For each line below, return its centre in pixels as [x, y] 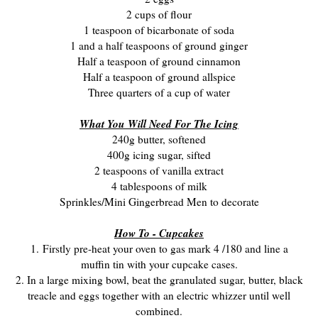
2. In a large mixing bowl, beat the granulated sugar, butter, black [159, 279]
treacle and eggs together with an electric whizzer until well [159, 295]
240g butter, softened [159, 139]
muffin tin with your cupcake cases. [159, 264]
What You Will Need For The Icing [159, 123]
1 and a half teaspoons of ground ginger [159, 45]
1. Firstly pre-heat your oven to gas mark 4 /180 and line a [159, 248]
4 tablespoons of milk [159, 186]
